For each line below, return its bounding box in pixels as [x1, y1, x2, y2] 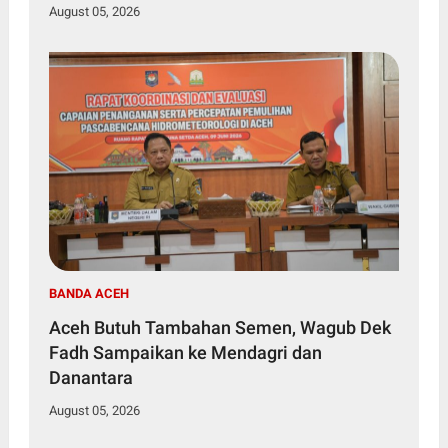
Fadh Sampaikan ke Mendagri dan [48, 342, 322, 364]
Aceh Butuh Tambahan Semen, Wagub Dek [48, 317, 391, 339]
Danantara [48, 367, 133, 389]
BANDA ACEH [48, 286, 129, 302]
